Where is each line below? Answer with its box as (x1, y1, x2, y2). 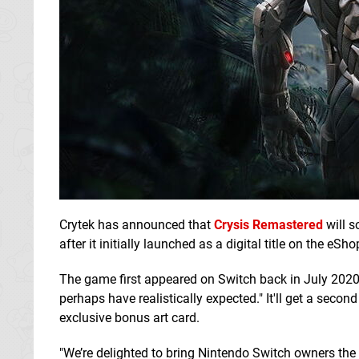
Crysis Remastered (214, 216, 323, 232)
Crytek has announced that (59, 216, 214, 232)
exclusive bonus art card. (59, 309, 200, 325)
